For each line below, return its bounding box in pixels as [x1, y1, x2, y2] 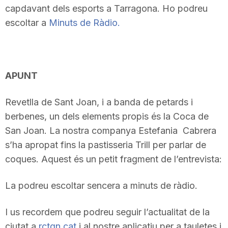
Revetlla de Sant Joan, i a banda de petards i [5, 97, 193, 107]
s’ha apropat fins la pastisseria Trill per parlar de [5, 139, 206, 150]
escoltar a [5, 17, 49, 28]
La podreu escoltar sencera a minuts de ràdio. [5, 180, 197, 191]
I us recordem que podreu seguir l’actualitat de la [5, 207, 210, 217]
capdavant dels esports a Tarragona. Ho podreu [5, 3, 208, 14]
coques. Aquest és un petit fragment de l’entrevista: [5, 154, 222, 164]
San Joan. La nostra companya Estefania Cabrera [5, 125, 216, 136]
